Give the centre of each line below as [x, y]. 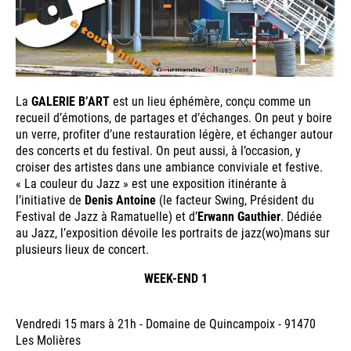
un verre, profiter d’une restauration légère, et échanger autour [174, 134]
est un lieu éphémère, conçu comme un [210, 101]
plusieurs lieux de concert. [82, 249]
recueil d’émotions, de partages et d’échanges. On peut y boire [174, 118]
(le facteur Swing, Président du [235, 200]
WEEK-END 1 [175, 278]
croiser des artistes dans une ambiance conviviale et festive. [169, 167]
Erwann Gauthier [239, 216]
